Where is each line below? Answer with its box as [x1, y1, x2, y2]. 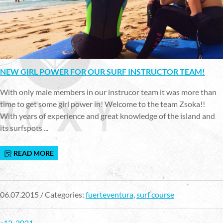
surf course [136, 189, 174, 199]
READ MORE [12, 148, 54, 157]
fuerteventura [86, 189, 133, 199]
